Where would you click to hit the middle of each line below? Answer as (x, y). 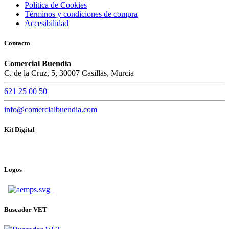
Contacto (17, 43)
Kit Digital (19, 129)
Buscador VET (26, 210)
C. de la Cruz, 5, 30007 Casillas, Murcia (69, 73)
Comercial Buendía (38, 63)
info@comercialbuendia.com (51, 109)
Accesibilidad (47, 24)
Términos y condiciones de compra (81, 14)
